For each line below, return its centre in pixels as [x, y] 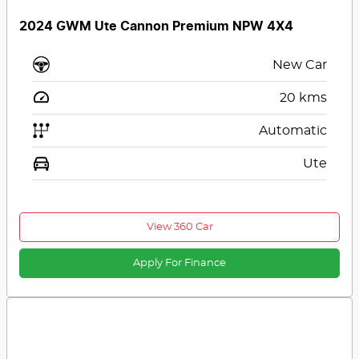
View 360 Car [179, 228]
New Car [299, 65]
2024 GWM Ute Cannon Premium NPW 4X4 [157, 27]
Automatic [292, 131]
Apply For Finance [179, 264]
